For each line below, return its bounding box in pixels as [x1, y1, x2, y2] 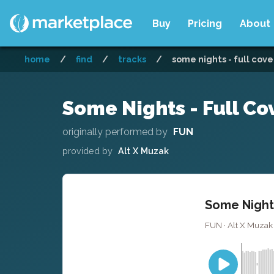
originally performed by [62, 125, 168, 138]
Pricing [188, 17, 223, 29]
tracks [118, 54, 146, 64]
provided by [62, 145, 113, 156]
